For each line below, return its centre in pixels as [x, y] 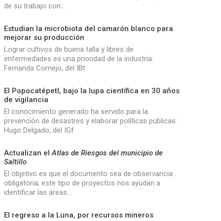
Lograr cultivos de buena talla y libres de [69, 49]
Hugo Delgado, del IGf [39, 130]
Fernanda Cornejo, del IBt [44, 68]
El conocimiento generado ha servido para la [76, 111]
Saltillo [15, 162]
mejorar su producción [44, 37]
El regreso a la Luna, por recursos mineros [78, 215]
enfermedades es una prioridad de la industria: [78, 58]
